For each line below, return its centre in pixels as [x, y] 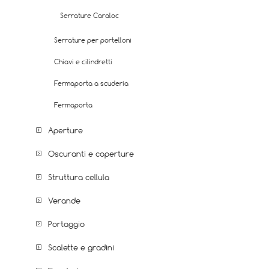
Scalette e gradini [81, 247]
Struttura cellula [79, 177]
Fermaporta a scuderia [91, 83]
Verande [64, 201]
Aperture [65, 130]
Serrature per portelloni [93, 40]
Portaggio [66, 224]
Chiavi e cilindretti [83, 62]
